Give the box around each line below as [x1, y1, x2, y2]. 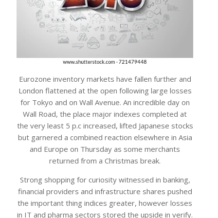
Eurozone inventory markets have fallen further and [18, 74, 191, 84]
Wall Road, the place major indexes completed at [23, 109, 187, 119]
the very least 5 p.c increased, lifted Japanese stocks [17, 121, 193, 131]
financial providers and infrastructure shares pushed [18, 186, 192, 197]
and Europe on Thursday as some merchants [30, 144, 180, 154]
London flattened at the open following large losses [18, 86, 192, 96]
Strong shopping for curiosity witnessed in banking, [19, 175, 190, 185]
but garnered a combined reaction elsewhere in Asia [18, 132, 192, 143]
